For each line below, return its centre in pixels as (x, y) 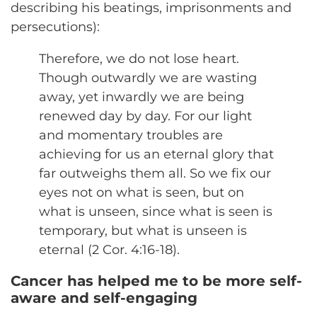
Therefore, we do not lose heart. (139, 58)
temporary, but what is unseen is (143, 230)
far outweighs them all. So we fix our (155, 173)
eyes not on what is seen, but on (142, 192)
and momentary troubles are (131, 135)
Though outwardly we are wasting (148, 77)
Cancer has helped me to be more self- (156, 281)
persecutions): (55, 27)
